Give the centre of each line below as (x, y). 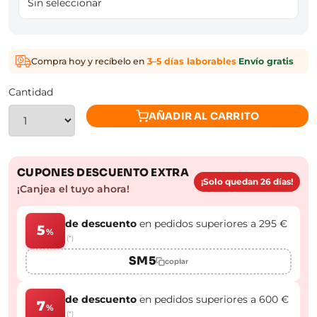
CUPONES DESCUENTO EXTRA (103, 172)
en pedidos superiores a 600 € (213, 299)
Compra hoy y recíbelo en (89, 61)
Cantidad (31, 92)
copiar (177, 261)
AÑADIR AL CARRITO (204, 116)
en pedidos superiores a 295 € (212, 223)
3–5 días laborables (192, 61)
